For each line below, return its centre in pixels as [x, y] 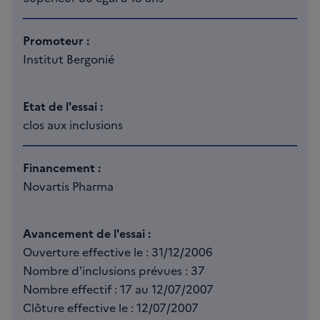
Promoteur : [56, 40]
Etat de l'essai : [63, 106]
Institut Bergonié [69, 59]
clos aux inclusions [73, 125]
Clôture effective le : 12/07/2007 [111, 307]
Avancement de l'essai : [87, 233]
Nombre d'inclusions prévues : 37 [114, 270]
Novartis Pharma [68, 186]
